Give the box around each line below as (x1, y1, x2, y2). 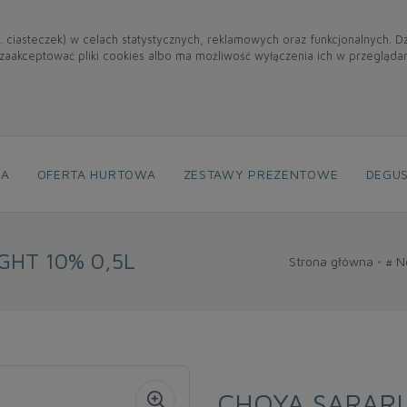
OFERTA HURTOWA (36, 166, 156, 182)
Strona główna (289, 253, 373, 269)
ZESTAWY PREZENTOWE (183, 166, 339, 182)
